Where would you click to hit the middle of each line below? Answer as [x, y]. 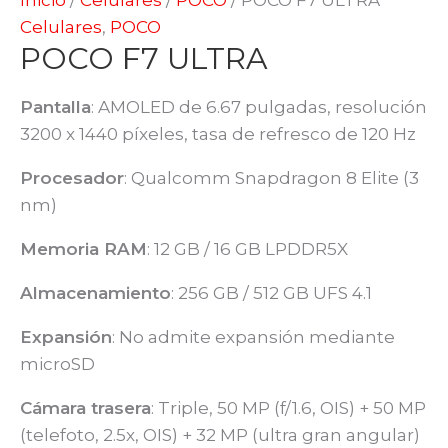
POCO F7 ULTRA [144, 58]
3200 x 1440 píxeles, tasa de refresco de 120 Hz [218, 133]
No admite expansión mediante [257, 336]
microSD [57, 363]
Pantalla [55, 106]
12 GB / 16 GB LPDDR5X [251, 248]
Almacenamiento [95, 292]
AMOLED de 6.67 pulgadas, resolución [262, 106]
